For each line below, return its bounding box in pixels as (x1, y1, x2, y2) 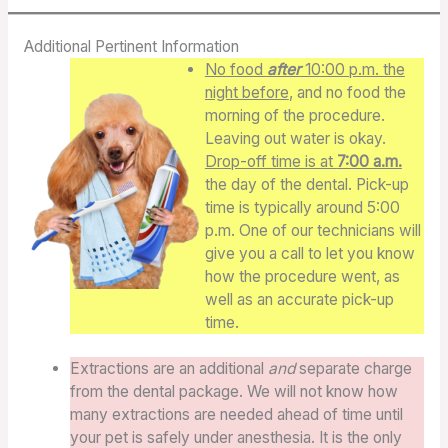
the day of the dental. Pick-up (204, 175, 409, 195)
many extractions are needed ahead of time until (70, 405, 404, 425)
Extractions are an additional (70, 359, 269, 379)
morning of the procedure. (204, 106, 385, 126)
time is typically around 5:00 (204, 198, 400, 218)
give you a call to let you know (204, 244, 415, 264)
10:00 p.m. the (300, 60, 405, 80)
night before (204, 83, 289, 103)
